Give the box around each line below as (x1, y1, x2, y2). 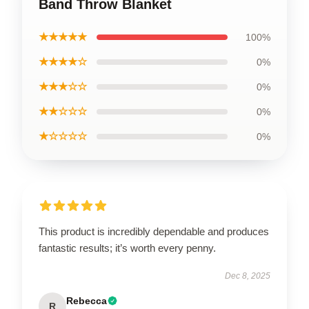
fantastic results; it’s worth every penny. (39, 241, 216, 254)
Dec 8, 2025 (225, 270, 270, 281)
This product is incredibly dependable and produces (39, 225, 269, 237)
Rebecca (66, 295, 107, 306)
